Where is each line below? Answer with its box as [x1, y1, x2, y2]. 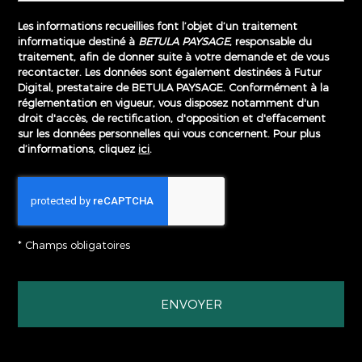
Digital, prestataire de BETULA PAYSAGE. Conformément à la [18, 81, 330, 94]
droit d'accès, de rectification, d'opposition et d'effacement [18, 112, 326, 124]
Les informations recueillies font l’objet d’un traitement [18, 19, 298, 32]
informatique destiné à [18, 35, 136, 48]
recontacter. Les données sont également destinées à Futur [18, 65, 322, 78]
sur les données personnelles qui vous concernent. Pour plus [18, 127, 321, 140]
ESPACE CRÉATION [22, 270, 166, 288]
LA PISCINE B [191, 270, 287, 288]
